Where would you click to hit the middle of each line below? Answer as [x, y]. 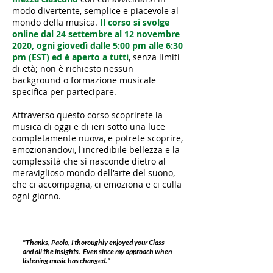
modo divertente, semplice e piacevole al [95, 11]
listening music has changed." [66, 261]
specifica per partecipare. [64, 92]
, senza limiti [154, 57]
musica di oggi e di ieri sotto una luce [89, 126]
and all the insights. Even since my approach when [97, 251]
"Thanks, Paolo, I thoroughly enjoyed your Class [94, 242]
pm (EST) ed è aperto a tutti [70, 57]
